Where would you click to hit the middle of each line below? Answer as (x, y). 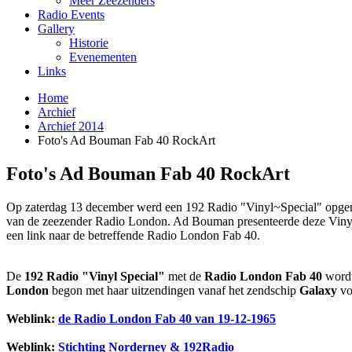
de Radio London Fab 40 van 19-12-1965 (167, 318)
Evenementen (103, 57)
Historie (89, 43)
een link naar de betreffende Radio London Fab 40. (133, 235)
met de (185, 276)
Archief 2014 (71, 126)
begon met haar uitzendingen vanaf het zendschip (174, 290)
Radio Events (71, 15)
